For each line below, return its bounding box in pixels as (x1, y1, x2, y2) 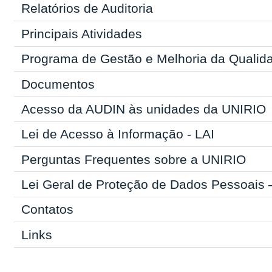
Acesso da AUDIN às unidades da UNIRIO (21, 101, 266, 116)
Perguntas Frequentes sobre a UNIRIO (21, 152, 246, 166)
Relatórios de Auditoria (21, 1, 153, 16)
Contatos (21, 202, 73, 217)
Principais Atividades (21, 26, 142, 41)
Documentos (21, 76, 95, 91)
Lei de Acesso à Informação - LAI (21, 127, 214, 141)
